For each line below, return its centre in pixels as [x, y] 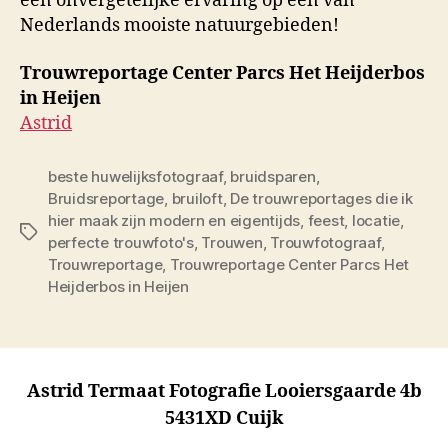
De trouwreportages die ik [321, 198]
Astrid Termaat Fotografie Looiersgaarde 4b [224, 391]
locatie [376, 220]
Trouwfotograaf [325, 242]
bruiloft [197, 198]
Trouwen [232, 242]
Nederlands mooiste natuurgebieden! [179, 26]
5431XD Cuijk [224, 418]
